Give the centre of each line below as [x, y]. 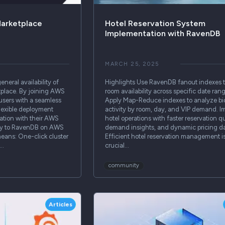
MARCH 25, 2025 [132, 64]
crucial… [117, 145]
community [124, 165]
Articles [61, 204]
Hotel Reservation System [155, 23]
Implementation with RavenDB [162, 33]
